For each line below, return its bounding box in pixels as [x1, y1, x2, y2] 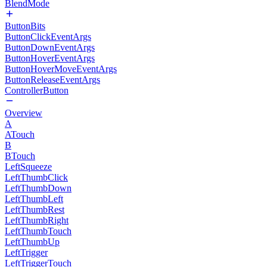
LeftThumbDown [5, 183, 72, 193]
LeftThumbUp [5, 237, 60, 247]
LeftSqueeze [5, 162, 52, 172]
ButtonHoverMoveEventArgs [5, 64, 117, 74]
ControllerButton [5, 85, 69, 95]
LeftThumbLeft [5, 194, 63, 204]
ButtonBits [5, 21, 45, 31]
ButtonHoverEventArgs [5, 53, 95, 63]
